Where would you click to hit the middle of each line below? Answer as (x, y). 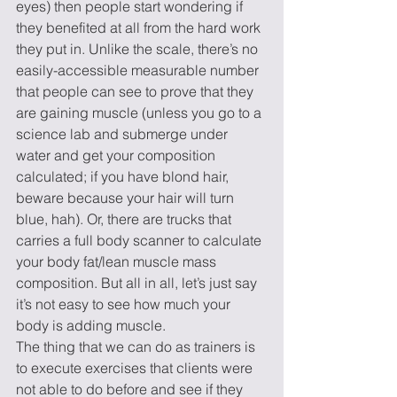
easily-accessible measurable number (139, 70)
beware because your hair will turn (127, 198)
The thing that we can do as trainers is (137, 346)
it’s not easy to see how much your (125, 304)
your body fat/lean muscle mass (118, 261)
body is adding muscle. (91, 325)
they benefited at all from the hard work (140, 27)
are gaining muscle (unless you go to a (140, 113)
